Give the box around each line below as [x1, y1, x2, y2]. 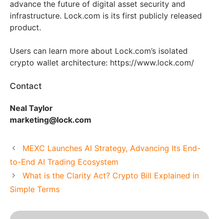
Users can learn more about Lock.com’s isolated [10, 46, 188, 56]
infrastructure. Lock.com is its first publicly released [10, 11, 202, 21]
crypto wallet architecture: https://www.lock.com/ [10, 58, 194, 68]
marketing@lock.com [10, 115, 91, 125]
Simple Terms [10, 184, 60, 195]
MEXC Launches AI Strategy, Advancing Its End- [22, 143, 200, 153]
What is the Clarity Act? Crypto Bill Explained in [22, 171, 199, 181]
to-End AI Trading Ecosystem [10, 157, 118, 167]
